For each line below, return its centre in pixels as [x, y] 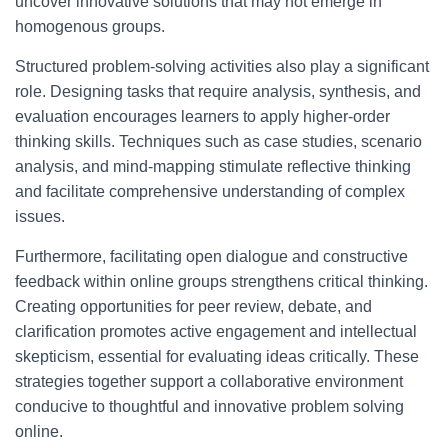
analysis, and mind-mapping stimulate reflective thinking [213, 166]
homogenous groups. [90, 26]
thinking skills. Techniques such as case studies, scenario [218, 141]
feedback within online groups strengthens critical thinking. [221, 281]
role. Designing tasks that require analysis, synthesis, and [218, 91]
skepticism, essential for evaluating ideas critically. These [217, 356]
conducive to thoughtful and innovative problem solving [209, 406]
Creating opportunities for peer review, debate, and [193, 306]
